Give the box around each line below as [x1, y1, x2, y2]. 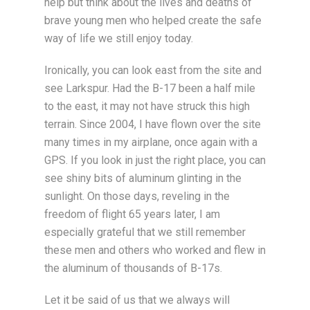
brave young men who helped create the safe [44, 14, 262, 27]
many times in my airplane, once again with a [44, 136, 257, 149]
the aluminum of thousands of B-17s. [44, 262, 222, 275]
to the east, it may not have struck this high [44, 100, 250, 113]
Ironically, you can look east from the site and [44, 64, 262, 77]
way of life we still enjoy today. [44, 32, 193, 45]
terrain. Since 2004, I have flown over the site [44, 118, 261, 131]
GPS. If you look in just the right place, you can [44, 154, 266, 167]
